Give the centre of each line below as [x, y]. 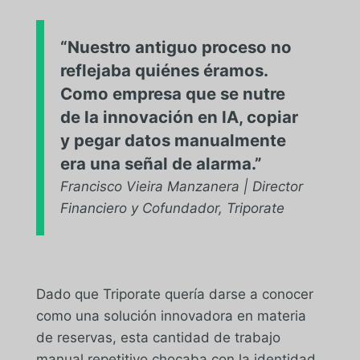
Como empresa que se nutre [172, 93]
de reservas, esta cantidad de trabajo [158, 337]
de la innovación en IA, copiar [179, 117]
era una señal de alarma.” [161, 163]
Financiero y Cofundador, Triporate [172, 208]
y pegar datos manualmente [173, 140]
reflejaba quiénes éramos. [164, 70]
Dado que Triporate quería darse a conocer [174, 294]
